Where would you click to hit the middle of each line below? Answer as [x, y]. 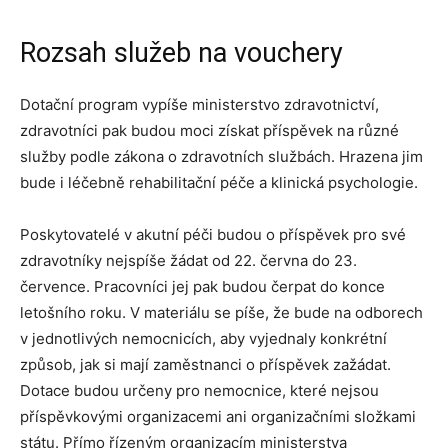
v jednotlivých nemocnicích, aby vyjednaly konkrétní [203, 338]
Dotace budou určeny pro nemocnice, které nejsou [199, 390]
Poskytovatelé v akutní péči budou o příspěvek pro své [213, 234]
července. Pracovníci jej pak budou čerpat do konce [202, 286]
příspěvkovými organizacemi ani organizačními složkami [218, 416]
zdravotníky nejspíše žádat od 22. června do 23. [188, 260]
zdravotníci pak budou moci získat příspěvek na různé [209, 130]
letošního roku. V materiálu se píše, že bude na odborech [221, 312]
